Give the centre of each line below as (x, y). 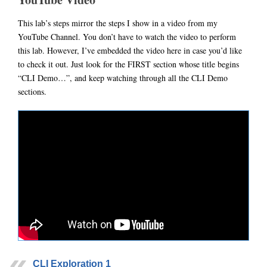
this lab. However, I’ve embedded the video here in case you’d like (130, 51)
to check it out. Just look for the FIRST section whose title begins (128, 64)
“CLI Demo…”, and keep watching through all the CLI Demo (123, 78)
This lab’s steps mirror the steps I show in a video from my (118, 23)
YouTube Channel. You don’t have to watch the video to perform (127, 37)
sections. (32, 92)
